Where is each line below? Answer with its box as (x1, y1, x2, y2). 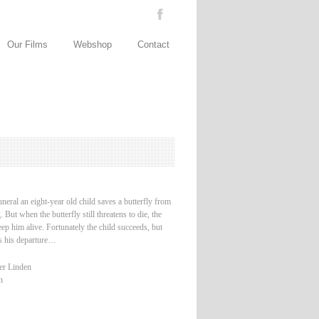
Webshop (73, 39, 112, 50)
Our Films (7, 39, 48, 50)
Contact (137, 39, 169, 50)
